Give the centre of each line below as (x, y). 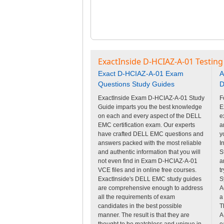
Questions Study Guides (136, 84)
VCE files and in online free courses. (147, 170)
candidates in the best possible (140, 206)
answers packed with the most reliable (149, 143)
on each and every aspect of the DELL (149, 116)
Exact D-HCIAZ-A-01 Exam (140, 73)
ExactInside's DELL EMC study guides (149, 179)
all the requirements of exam (136, 197)
